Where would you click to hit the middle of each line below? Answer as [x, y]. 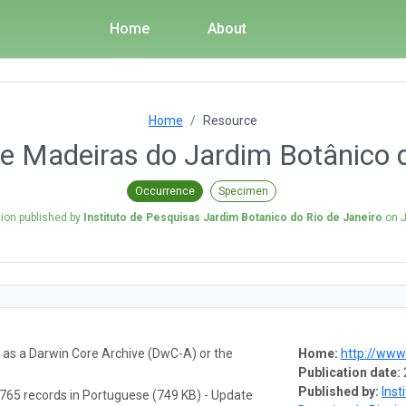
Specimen [243, 191]
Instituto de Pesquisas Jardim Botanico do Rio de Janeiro [232, 217]
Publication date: [349, 372]
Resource [230, 121]
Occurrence [164, 191]
